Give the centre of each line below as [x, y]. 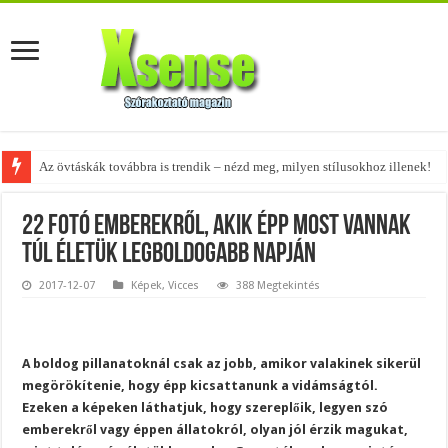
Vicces [184, 285]
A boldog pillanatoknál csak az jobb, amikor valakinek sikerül [222, 363]
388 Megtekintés [278, 285]
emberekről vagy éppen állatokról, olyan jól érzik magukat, [215, 429]
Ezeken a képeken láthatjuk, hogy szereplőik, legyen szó [205, 407]
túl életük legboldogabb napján [169, 255]
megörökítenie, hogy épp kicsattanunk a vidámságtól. [200, 385]
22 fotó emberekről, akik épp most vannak [217, 227]
